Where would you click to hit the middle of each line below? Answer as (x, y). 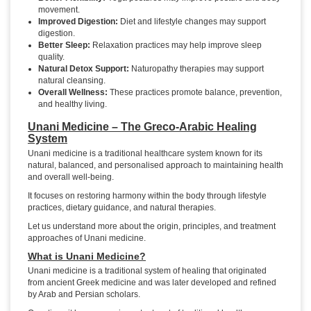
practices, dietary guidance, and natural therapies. (122, 208)
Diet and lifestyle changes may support (192, 22)
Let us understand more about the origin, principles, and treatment (152, 227)
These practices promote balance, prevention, (195, 93)
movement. (59, 10)
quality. (51, 57)
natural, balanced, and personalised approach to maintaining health (155, 166)
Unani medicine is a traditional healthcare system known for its (145, 154)
